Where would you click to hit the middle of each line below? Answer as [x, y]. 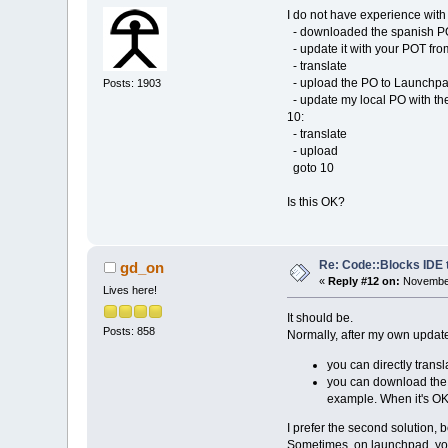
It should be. [319, 318]
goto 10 [310, 168]
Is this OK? [315, 202]
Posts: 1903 [132, 82]
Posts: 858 [129, 330]
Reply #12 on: [364, 281]
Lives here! [130, 290]
